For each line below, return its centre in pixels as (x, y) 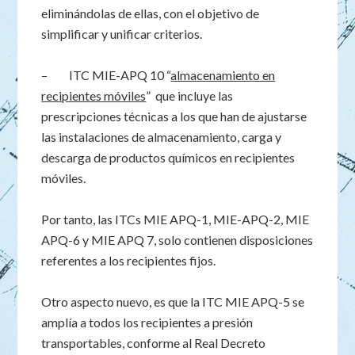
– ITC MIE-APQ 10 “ (106, 75)
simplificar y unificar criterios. (122, 34)
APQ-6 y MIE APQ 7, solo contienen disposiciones (177, 240)
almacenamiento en (223, 75)
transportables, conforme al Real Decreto (154, 343)
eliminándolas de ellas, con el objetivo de (151, 13)
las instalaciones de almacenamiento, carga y (162, 137)
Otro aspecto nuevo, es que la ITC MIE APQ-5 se (173, 302)
